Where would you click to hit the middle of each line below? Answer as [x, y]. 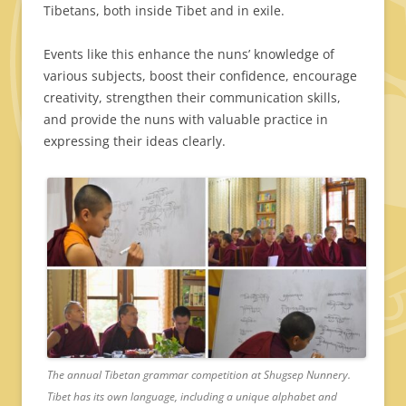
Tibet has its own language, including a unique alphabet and [192, 396]
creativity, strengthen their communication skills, [192, 98]
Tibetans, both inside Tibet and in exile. [164, 11]
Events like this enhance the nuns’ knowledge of [189, 54]
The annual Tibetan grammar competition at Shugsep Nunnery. [199, 374]
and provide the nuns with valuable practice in [186, 120]
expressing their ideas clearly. [135, 141]
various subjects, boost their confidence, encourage [200, 76]
